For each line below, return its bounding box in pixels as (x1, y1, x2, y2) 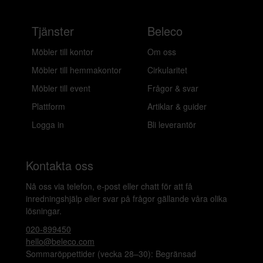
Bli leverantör (147, 119, 196, 130)
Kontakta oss (26, 157, 93, 174)
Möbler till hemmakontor (32, 64, 122, 76)
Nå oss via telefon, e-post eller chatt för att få (26, 180, 193, 192)
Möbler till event (32, 82, 90, 94)
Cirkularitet (147, 64, 187, 76)
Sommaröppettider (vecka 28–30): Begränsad (26, 248, 196, 259)
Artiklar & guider (147, 100, 207, 112)
